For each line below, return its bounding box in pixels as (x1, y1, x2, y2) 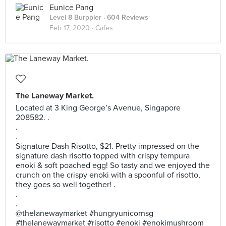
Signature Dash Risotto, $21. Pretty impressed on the (16, 141, 199, 151)
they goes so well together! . (16, 180, 116, 190)
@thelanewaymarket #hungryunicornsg (16, 208, 153, 218)
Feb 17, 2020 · (49, 24, 95, 32)
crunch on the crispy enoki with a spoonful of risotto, (16, 170, 200, 180)
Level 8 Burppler (49, 13, 101, 22)
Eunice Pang (49, 3, 93, 13)
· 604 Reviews (101, 13, 148, 22)
